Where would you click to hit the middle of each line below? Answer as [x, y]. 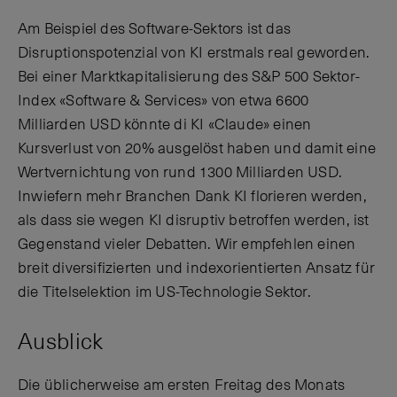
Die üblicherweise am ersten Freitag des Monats [182, 385]
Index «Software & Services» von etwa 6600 [163, 101]
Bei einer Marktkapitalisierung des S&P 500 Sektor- [189, 78]
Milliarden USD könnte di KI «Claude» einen [165, 125]
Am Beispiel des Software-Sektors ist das [155, 30]
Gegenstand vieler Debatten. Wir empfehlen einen [187, 245]
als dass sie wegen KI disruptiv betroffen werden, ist [194, 221]
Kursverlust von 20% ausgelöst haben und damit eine [197, 149]
